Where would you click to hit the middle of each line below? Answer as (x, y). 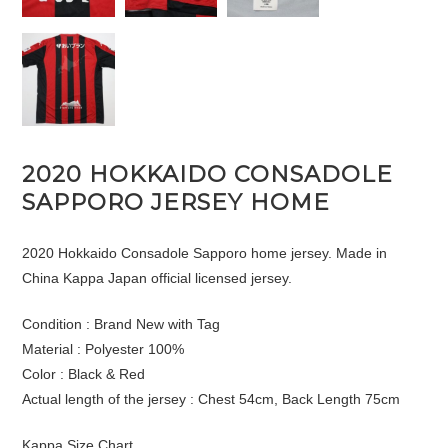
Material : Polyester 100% (103, 348)
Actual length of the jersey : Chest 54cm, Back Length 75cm (211, 398)
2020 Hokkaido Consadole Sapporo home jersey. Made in (205, 252)
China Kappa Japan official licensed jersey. (157, 277)
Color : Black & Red (84, 373)
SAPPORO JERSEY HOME (176, 201)
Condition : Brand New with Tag (121, 323)
